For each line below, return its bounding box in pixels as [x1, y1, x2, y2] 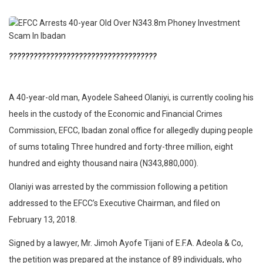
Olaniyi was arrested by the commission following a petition [9, 182, 228, 192]
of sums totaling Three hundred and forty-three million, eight [9, 142, 233, 152]
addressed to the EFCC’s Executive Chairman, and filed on [9, 198, 220, 208]
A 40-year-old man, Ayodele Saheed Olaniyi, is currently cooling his [9, 93, 254, 103]
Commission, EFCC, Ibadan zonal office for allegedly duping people [9, 126, 253, 136]
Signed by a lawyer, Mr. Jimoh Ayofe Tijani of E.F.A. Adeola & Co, [9, 238, 243, 248]
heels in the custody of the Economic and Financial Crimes [9, 109, 222, 119]
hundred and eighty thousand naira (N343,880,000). [9, 159, 198, 168]
